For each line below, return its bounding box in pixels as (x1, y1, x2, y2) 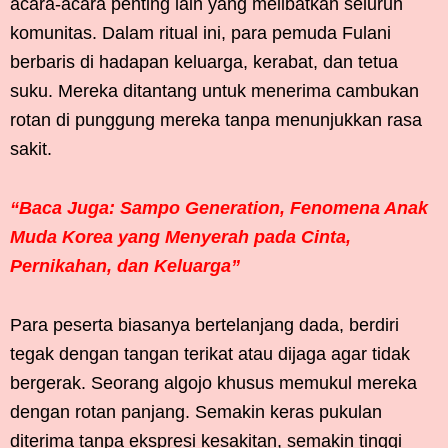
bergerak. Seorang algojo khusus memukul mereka (10, 373, 417, 394)
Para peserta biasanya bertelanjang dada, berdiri (10, 315, 399, 336)
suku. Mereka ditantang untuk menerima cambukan (10, 81, 419, 102)
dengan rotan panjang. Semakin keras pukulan (10, 402, 382, 423)
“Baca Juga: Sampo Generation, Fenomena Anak (10, 198, 428, 219)
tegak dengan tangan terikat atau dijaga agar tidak (10, 344, 410, 365)
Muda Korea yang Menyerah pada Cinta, (10, 227, 351, 248)
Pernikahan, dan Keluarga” (10, 256, 240, 277)
